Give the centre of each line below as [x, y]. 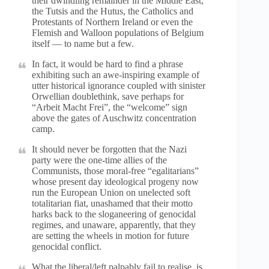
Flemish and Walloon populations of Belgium [118, 33]
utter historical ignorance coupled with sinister [119, 86]
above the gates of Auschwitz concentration [114, 118]
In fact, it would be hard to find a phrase [107, 64]
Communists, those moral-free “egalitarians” [115, 171]
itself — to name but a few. [83, 44]
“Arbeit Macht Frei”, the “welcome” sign [110, 107]
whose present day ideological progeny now [115, 182]
